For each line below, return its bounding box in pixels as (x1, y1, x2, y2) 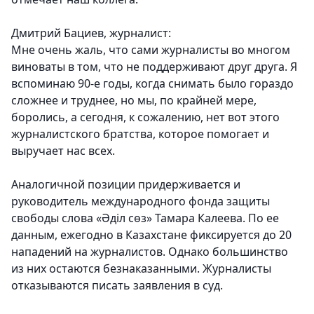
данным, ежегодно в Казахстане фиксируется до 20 (11, 227, 292, 243)
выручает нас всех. (11, 143, 115, 159)
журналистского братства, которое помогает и (11, 126, 269, 142)
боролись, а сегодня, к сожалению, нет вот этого (11, 109, 280, 125)
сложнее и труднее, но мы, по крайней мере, (11, 93, 257, 109)
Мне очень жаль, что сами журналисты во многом (11, 42, 290, 58)
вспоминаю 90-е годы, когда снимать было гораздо (11, 76, 294, 92)
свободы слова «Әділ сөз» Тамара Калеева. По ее (11, 210, 279, 226)
